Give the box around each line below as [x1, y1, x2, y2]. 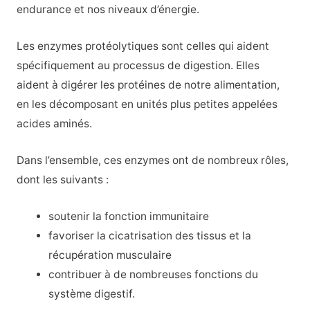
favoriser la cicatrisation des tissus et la [48, 228, 252, 242]
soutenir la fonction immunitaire [48, 209, 210, 223]
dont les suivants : [16, 172, 109, 186]
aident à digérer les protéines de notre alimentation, [16, 78, 280, 92]
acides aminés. [16, 117, 92, 131]
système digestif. [48, 286, 136, 300]
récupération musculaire [48, 248, 172, 262]
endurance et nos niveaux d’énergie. [16, 3, 199, 17]
